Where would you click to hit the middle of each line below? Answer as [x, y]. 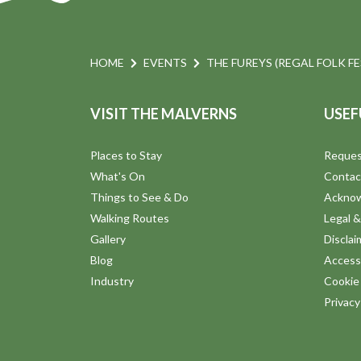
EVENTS [165, 63]
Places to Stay [126, 156]
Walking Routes [130, 218]
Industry [112, 281]
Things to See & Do [139, 197]
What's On [118, 176]
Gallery [108, 239]
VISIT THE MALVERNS [164, 114]
